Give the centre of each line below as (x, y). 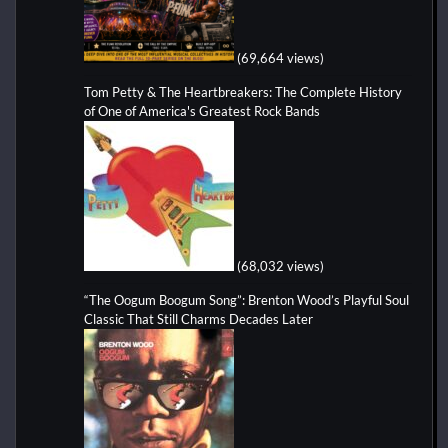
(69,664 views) (280, 58)
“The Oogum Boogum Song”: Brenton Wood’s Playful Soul (246, 300)
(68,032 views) (280, 266)
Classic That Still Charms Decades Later (198, 319)
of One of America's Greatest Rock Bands (203, 111)
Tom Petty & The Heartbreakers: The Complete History (243, 92)
